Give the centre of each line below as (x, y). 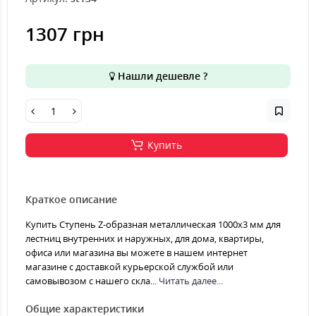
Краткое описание (71, 199)
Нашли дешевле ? (161, 76)
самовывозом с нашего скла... (92, 281)
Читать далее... (191, 281)
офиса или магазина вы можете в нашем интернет (136, 253)
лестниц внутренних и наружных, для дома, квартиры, (145, 238)
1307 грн (65, 34)
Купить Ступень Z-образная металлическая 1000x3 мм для (153, 224)
